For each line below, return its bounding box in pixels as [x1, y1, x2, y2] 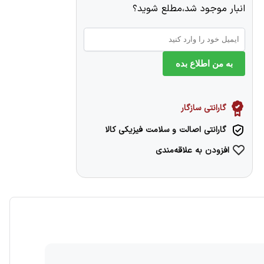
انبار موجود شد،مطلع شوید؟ [132, 1, 245, 16]
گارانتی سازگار [180, 102, 226, 115]
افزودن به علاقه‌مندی [155, 144, 229, 157]
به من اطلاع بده [175, 58, 233, 69]
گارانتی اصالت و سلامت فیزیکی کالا [104, 124, 226, 137]
